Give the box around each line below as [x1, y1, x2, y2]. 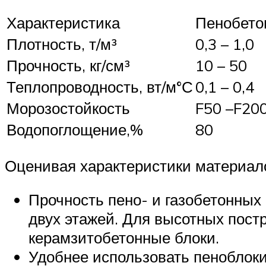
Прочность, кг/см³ [7, 56, 130, 75]
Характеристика [7, 13, 120, 33]
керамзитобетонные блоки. [28, 228, 219, 248]
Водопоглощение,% [7, 120, 143, 140]
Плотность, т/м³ [7, 34, 117, 54]
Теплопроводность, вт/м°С [7, 77, 193, 97]
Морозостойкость [7, 99, 130, 118]
